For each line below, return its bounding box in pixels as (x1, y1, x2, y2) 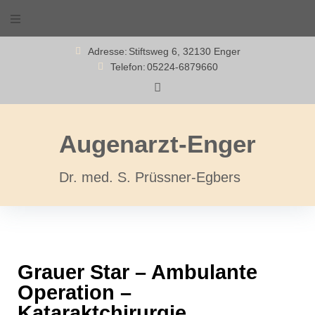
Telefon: (110, 61, 146, 72)
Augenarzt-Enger (59, 130, 256, 157)
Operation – (18, 281, 131, 304)
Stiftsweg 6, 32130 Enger (128, 46, 240, 57)
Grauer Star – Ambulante (18, 261, 257, 283)
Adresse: (87, 46, 127, 57)
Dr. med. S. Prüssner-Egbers (59, 169, 240, 185)
